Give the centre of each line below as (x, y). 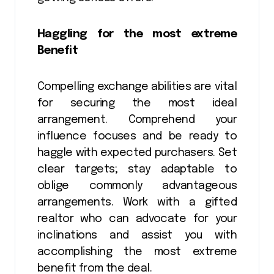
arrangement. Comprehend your (137, 120)
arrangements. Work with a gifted (137, 203)
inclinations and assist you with (137, 236)
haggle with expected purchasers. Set (137, 153)
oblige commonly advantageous (137, 186)
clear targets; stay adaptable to (137, 170)
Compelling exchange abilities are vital (137, 87)
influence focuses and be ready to (137, 137)
